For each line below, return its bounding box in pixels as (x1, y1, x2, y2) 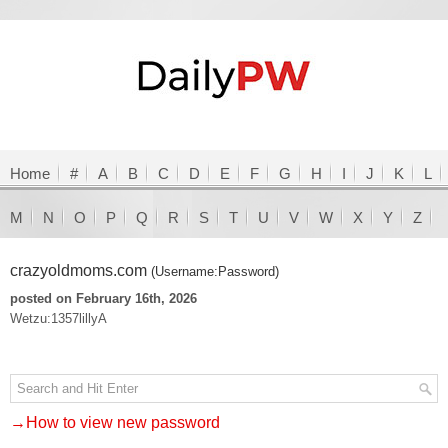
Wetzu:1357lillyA (10, 311, 107, 326)
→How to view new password (10, 414, 220, 431)
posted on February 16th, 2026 (10, 291, 197, 306)
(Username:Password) (151, 264, 279, 279)
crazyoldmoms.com (10, 262, 151, 279)
